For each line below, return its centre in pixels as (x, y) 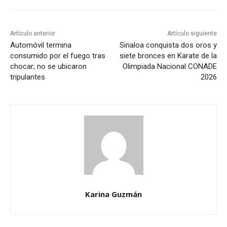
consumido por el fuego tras (58, 55)
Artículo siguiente (192, 33)
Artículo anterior (33, 33)
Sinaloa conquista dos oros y (168, 45)
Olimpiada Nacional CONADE (169, 66)
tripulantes (28, 77)
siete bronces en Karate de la (168, 55)
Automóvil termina (41, 45)
